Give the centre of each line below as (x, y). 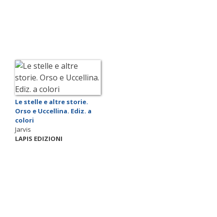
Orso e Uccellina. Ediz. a (53, 111)
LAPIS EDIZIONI (39, 138)
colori (24, 120)
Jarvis (23, 129)
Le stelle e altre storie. (52, 101)
